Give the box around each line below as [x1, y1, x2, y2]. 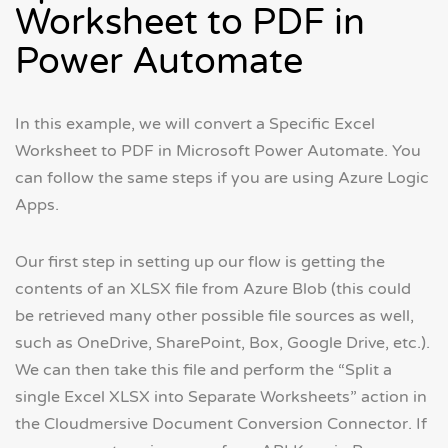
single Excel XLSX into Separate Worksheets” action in [15, 387, 427, 408]
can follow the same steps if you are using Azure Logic [15, 168, 429, 189]
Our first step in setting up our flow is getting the [15, 252, 385, 273]
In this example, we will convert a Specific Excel [15, 114, 375, 135]
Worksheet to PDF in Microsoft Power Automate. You [15, 141, 421, 162]
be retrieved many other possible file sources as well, [15, 306, 414, 327]
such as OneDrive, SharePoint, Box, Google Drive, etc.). [15, 333, 430, 354]
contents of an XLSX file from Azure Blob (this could [15, 279, 411, 300]
